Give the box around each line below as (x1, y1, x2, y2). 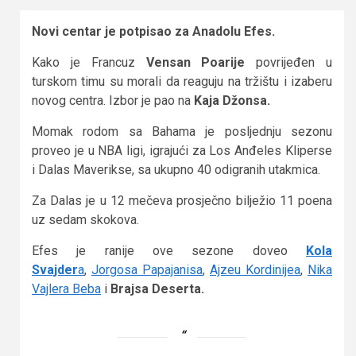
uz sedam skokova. (32, 212, 139, 228)
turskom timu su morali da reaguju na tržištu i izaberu (32, 74, 332, 90)
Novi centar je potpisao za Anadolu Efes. (32, 24, 275, 40)
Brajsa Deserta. (110, 281, 204, 297)
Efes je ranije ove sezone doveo (32, 243, 306, 259)
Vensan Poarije (145, 55, 246, 71)
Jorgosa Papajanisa (91, 262, 203, 278)
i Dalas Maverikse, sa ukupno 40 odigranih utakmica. (32, 162, 320, 178)
